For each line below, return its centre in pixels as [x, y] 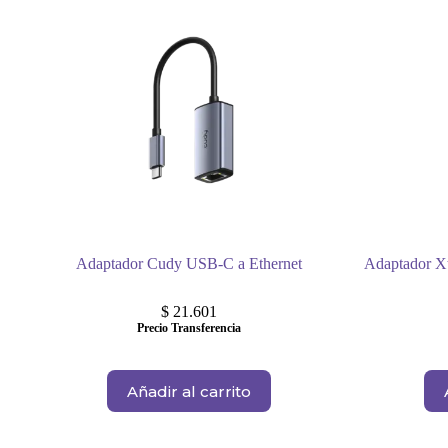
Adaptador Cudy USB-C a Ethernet [188, 264]
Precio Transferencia [188, 328]
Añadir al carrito [188, 391]
